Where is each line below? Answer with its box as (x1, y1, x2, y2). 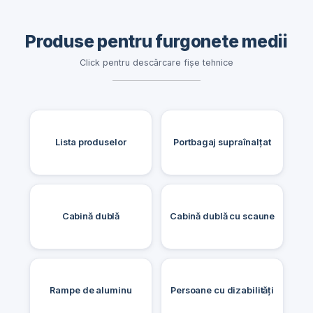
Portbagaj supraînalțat (173, 136, 271, 147)
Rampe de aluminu (50, 284, 132, 296)
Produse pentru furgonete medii (25, 31, 288, 52)
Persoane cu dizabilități (170, 284, 274, 296)
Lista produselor (55, 136, 126, 147)
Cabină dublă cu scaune (169, 210, 275, 221)
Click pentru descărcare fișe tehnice (80, 57, 233, 68)
